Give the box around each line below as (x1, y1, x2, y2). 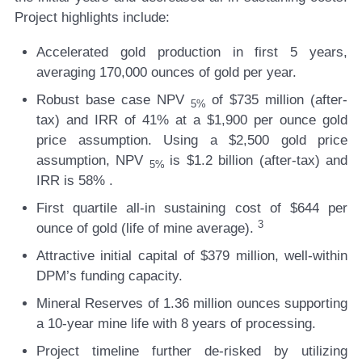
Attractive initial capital (36, 248, 183, 264)
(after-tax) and (259, 153, 348, 169)
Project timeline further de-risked (36, 343, 274, 360)
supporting (284, 296, 347, 312)
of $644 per (269, 200, 348, 217)
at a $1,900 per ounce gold (175, 112, 347, 128)
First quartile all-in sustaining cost (36, 200, 270, 217)
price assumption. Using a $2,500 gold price (36, 133, 347, 149)
